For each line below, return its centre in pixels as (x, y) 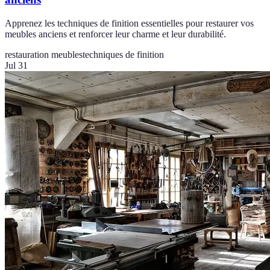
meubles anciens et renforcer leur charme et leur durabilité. (115, 34)
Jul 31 (16, 65)
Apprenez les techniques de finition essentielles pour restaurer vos (129, 23)
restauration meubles (44, 54)
